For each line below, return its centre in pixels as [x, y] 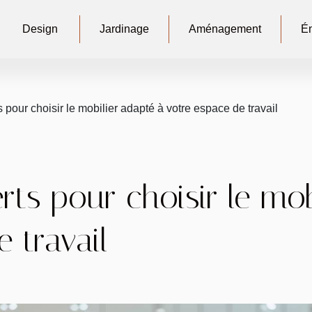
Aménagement [225, 29]
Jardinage [124, 29]
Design [40, 29]
